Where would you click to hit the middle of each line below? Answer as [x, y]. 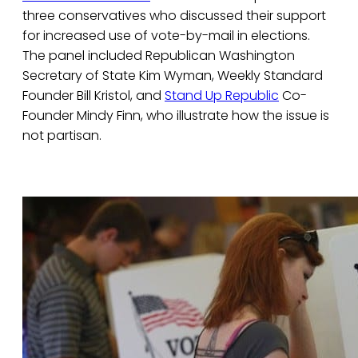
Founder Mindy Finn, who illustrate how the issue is [176, 116]
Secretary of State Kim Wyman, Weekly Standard [173, 76]
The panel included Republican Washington [159, 56]
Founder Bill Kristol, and [93, 96]
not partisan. [62, 136]
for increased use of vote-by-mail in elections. [166, 36]
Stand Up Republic [222, 96]
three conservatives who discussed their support [174, 16]
